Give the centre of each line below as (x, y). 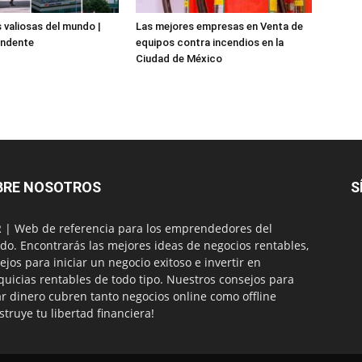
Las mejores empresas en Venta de (219, 27)
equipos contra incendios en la (210, 43)
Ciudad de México (179, 59)
